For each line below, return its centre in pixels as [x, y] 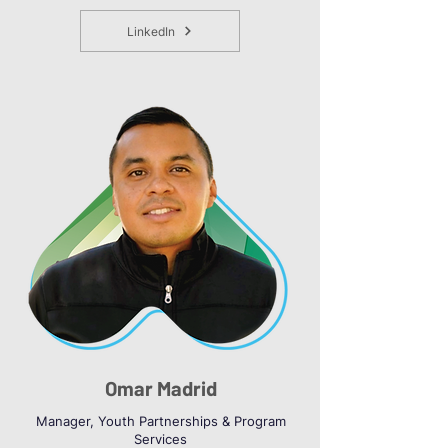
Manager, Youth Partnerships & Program [160, 421]
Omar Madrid [160, 388]
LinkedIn [151, 31]
